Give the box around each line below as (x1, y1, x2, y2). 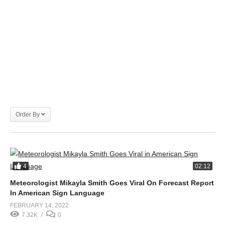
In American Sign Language (10, 189, 104, 197)
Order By (16, 111, 40, 118)
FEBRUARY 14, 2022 (10, 202, 69, 209)
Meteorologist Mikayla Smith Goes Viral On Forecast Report (10, 179, 214, 187)
